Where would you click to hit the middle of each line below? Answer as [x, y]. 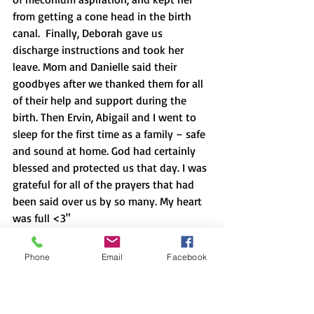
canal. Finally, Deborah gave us [89, 33]
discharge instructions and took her [100, 49]
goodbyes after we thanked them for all [109, 83]
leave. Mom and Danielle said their [96, 66]
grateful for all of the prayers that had [105, 184]
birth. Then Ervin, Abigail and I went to [106, 117]
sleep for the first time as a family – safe [110, 134]
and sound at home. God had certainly [105, 150]
